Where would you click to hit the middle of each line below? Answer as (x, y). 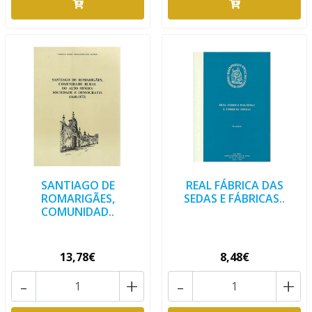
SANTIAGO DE (78, 185)
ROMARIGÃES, (78, 198)
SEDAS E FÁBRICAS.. (234, 198)
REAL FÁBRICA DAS (234, 185)
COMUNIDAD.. (78, 212)
